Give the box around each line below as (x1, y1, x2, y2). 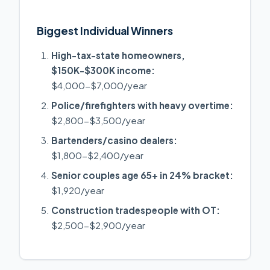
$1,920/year (51, 184, 104, 196)
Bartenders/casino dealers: (51, 134, 177, 146)
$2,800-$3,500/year (51, 114, 145, 126)
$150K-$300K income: (51, 64, 155, 76)
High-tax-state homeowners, (51, 49, 185, 61)
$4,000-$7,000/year (51, 79, 147, 91)
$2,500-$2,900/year (51, 219, 145, 231)
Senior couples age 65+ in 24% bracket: (51, 169, 233, 181)
